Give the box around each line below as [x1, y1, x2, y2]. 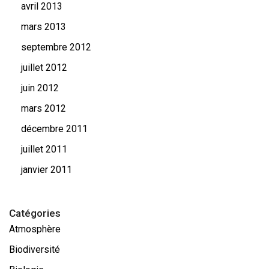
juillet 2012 [21, 62, 67, 73]
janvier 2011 [21, 164, 72, 175]
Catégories [9, 207, 61, 219]
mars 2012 [21, 103, 66, 114]
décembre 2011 [21, 123, 88, 134]
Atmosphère [9, 223, 61, 235]
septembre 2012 [21, 41, 91, 53]
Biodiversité [9, 244, 60, 255]
